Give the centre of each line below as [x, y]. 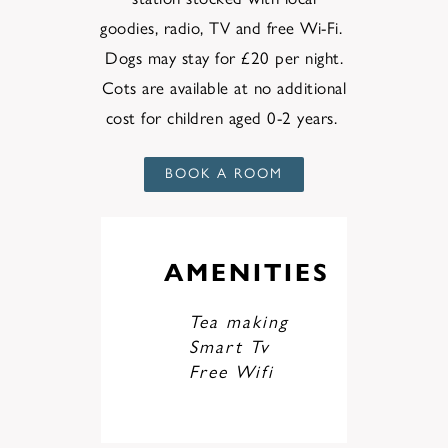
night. [321, 57]
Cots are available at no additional [224, 87]
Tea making [238, 320]
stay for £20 [223, 57]
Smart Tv [229, 345]
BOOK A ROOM [224, 172]
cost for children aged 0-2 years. [221, 117]
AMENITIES [247, 272]
